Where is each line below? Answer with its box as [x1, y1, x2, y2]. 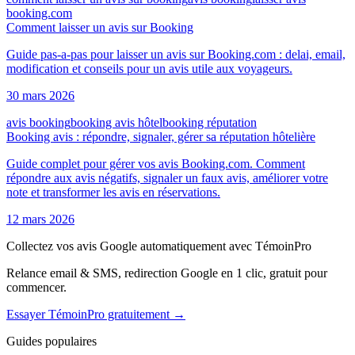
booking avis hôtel [71, 115, 162, 129]
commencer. [6, 280, 67, 294]
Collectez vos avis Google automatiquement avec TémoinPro [6, 239, 311, 253]
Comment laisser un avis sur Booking [6, 20, 193, 34]
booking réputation [162, 115, 257, 129]
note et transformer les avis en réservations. [6, 185, 220, 199]
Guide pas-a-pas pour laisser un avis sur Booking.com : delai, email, [6, 47, 345, 61]
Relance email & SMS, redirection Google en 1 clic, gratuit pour [6, 265, 327, 280]
